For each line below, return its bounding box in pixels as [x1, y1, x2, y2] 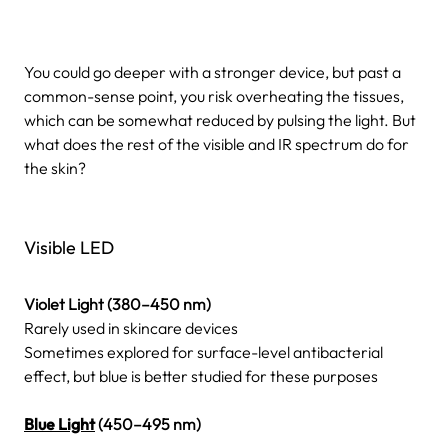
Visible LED [24, 235, 114, 259]
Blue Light [24, 413, 95, 434]
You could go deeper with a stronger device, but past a [24, 61, 401, 82]
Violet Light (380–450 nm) [24, 293, 211, 314]
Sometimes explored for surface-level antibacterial [24, 341, 383, 362]
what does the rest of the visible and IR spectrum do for [24, 133, 409, 154]
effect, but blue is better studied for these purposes [24, 365, 378, 386]
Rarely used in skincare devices [24, 317, 238, 338]
